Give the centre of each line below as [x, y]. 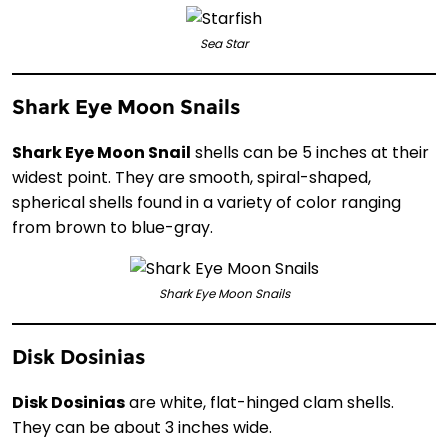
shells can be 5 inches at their [310, 152]
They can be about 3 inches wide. [142, 427]
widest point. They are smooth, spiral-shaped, [191, 177]
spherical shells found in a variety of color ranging [206, 202]
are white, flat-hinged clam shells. [259, 402]
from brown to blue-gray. [112, 227]
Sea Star [224, 43]
